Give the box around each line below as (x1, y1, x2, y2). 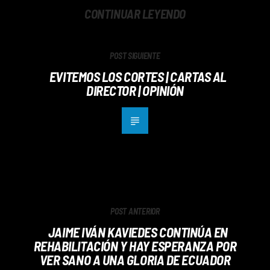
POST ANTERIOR (110, 206, 160, 216)
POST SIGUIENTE (110, 50, 160, 61)
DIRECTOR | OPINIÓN (86, 82, 184, 98)
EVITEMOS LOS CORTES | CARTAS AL (49, 68, 227, 84)
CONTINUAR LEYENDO (84, 5, 186, 21)
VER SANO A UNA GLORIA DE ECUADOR (39, 251, 231, 268)
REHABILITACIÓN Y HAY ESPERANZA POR (33, 237, 237, 254)
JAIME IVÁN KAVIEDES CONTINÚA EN (48, 224, 228, 240)
